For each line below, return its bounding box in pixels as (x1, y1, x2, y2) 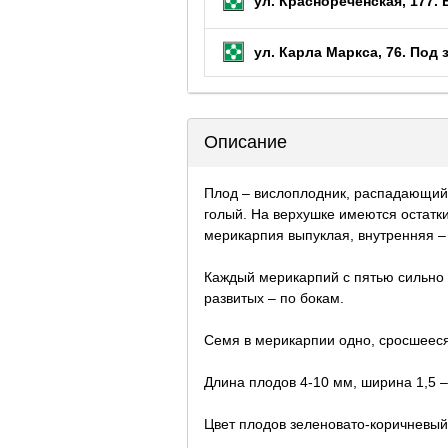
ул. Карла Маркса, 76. (254, 43, 410, 60)
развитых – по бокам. (204, 289, 344, 306)
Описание (204, 132, 287, 152)
